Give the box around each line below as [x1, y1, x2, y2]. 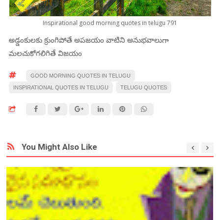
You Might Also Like [22, 141, 98, 152]
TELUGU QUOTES [120, 84, 167, 90]
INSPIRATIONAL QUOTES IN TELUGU [13, 84, 109, 90]
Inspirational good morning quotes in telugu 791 [43, 19, 177, 27]
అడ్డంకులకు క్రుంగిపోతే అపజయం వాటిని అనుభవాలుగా [9, 34, 169, 45]
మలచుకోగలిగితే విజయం [9, 48, 82, 58]
